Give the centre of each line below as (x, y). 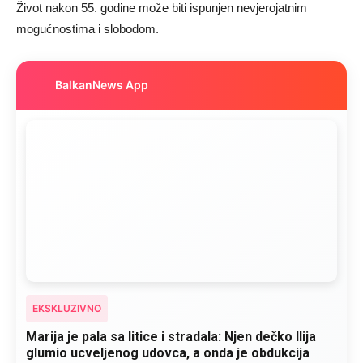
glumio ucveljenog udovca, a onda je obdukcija (168, 352)
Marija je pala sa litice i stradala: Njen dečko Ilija (171, 336)
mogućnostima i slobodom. (88, 28)
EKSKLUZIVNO (67, 308)
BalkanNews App (102, 85)
